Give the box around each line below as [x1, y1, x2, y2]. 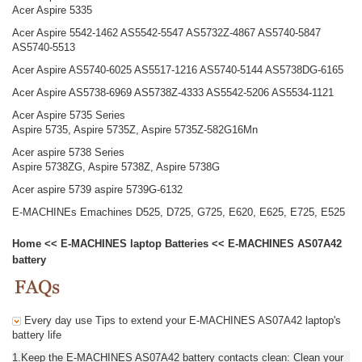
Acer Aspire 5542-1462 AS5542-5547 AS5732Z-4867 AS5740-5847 [12, 26, 321, 39]
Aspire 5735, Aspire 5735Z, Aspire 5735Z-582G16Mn [12, 123, 258, 136]
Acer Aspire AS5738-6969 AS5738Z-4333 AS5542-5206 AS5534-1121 [12, 86, 334, 99]
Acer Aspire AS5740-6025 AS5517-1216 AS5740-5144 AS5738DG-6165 [12, 63, 343, 76]
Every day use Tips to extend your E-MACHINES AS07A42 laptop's [21, 314, 341, 326]
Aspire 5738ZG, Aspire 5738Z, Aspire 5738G [12, 160, 220, 173]
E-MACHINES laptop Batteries [61, 237, 208, 250]
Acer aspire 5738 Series [12, 145, 124, 158]
